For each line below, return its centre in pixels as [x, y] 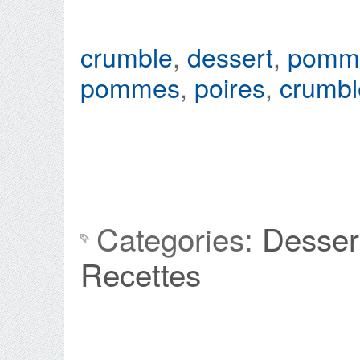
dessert [230, 56]
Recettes [141, 274]
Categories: [179, 238]
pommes [130, 87]
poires [230, 87]
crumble [127, 56]
